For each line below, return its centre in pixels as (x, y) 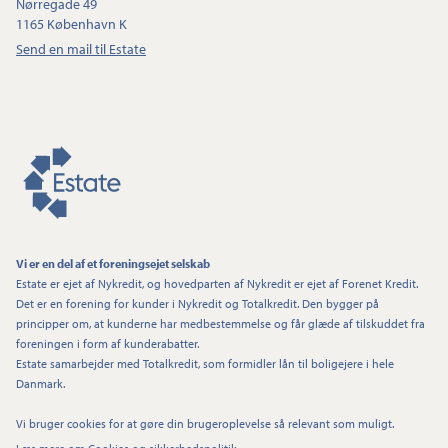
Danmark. (40, 383)
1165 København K (71, 24)
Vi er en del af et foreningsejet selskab (113, 263)
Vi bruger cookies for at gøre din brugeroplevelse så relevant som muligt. (205, 423)
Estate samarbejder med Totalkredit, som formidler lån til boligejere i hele (205, 363)
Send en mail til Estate (81, 49)
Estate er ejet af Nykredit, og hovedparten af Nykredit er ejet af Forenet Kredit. (217, 283)
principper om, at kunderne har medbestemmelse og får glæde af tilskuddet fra (220, 323)
